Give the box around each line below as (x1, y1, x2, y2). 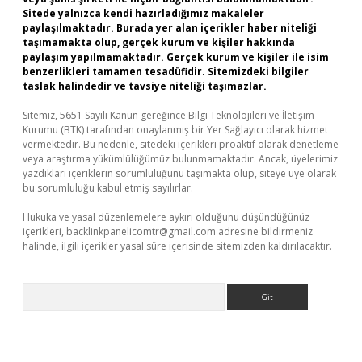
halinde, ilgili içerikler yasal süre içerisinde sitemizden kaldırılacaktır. (23, 239, 332, 253)
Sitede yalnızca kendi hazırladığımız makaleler (23, 6, 264, 20)
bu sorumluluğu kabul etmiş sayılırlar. (23, 181, 193, 195)
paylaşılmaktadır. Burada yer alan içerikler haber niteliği (23, 21, 317, 35)
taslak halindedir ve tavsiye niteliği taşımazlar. (23, 79, 267, 93)
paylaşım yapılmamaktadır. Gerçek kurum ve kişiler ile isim (23, 50, 329, 64)
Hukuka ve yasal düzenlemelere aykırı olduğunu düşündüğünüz (23, 210, 309, 224)
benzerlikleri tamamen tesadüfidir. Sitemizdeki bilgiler (23, 65, 309, 78)
